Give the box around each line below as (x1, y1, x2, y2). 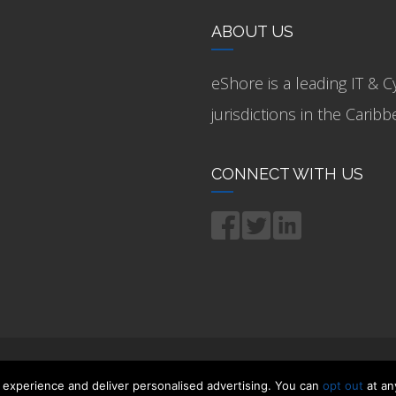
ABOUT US (211, 22, 293, 41)
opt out (323, 378, 363, 392)
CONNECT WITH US (211, 164, 363, 183)
